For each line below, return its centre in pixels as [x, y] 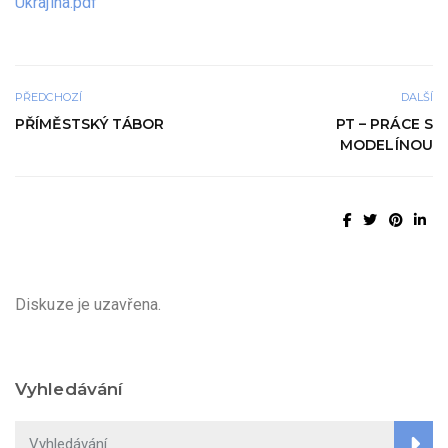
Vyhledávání [69, 388]
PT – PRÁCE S [384, 123]
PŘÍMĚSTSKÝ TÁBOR [90, 123]
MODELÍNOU [386, 144]
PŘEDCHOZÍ [48, 96]
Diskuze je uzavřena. [88, 304]
